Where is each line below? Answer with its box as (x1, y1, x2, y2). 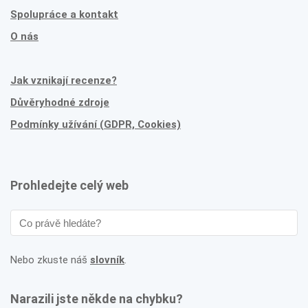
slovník (90, 254, 124, 266)
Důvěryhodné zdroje (10, 96, 109, 109)
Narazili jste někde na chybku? (10, 291, 183, 306)
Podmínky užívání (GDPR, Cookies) (10, 118, 181, 131)
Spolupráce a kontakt (10, 8, 118, 21)
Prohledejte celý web (10, 178, 129, 192)
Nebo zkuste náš (10, 254, 90, 266)
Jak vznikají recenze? (10, 74, 117, 87)
